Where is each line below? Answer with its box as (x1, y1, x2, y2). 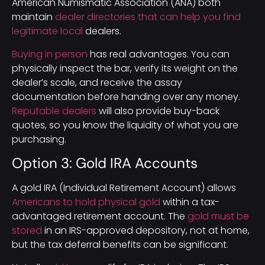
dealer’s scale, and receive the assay (12, 75, 182, 89)
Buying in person (12, 47, 88, 61)
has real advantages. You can (88, 47, 230, 61)
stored (12, 224, 42, 238)
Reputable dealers (12, 104, 96, 118)
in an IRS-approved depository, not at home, (42, 224, 250, 238)
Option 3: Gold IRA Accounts (12, 154, 198, 173)
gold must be (188, 209, 249, 224)
